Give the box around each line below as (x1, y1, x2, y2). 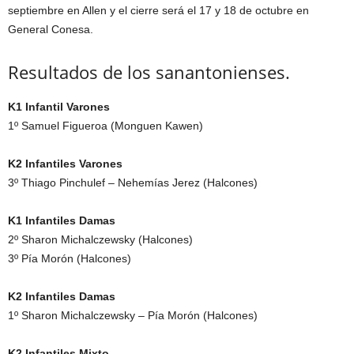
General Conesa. (8, 22, 93, 36)
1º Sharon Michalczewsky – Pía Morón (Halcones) (8, 308, 258, 322)
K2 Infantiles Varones (8, 156, 122, 170)
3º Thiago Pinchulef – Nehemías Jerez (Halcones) (8, 175, 258, 189)
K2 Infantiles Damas (8, 289, 115, 303)
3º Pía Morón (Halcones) (8, 251, 131, 265)
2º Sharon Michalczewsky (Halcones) (8, 232, 193, 246)
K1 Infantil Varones (8, 100, 110, 113)
